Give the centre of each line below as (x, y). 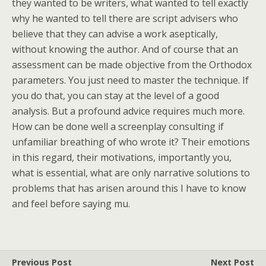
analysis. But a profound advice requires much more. (128, 111)
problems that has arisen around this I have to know (129, 188)
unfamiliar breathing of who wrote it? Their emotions (131, 142)
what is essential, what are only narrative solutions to (131, 173)
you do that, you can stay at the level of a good (115, 96)
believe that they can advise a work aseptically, (115, 34)
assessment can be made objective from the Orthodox (132, 65)
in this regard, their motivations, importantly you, (122, 157)
